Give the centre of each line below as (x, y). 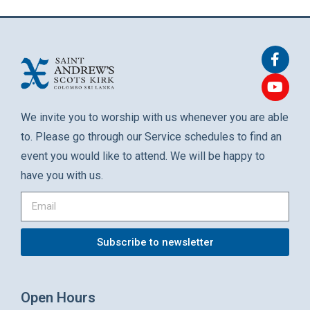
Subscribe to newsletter (155, 242)
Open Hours (58, 298)
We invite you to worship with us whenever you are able (155, 118)
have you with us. (62, 176)
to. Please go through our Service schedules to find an (151, 137)
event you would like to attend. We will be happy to (143, 156)
